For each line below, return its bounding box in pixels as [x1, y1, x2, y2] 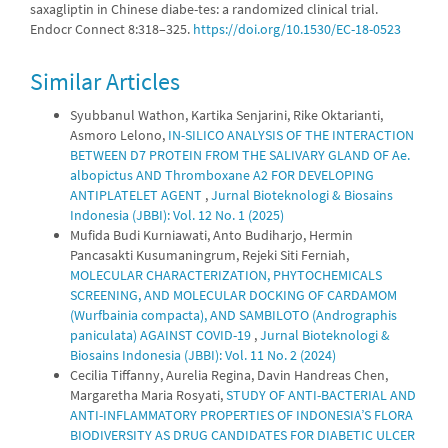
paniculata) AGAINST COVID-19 [70, 326, 254, 344]
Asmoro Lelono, [70, 126, 168, 144]
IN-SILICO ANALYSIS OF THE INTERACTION [168, 126, 414, 144]
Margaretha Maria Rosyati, [70, 386, 226, 404]
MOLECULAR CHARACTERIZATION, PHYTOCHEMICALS [70, 266, 382, 284]
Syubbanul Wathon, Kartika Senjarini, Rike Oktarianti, [70, 106, 383, 124]
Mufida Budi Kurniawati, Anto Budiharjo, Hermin [70, 226, 353, 244]
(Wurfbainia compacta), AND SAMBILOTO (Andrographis [70, 306, 397, 324]
